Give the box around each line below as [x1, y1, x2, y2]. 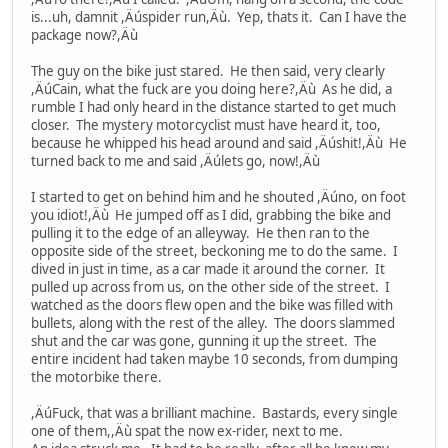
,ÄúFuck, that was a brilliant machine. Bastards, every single [31, 404, 398, 423]
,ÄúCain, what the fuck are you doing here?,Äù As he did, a [31, 80, 392, 99]
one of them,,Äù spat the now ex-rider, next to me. [31, 422, 343, 441]
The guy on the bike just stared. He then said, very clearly [31, 62, 385, 81]
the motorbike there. [31, 368, 162, 387]
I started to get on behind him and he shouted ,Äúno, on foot [31, 188, 406, 207]
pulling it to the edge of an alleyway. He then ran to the [31, 224, 370, 243]
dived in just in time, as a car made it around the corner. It [31, 260, 385, 279]
